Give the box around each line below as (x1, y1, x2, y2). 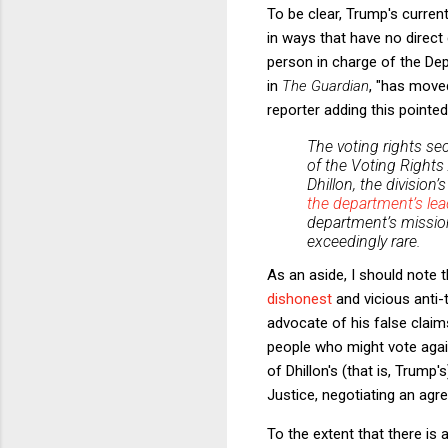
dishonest (267, 289, 332, 308)
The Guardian (282, 76, 369, 95)
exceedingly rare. (307, 231, 421, 251)
